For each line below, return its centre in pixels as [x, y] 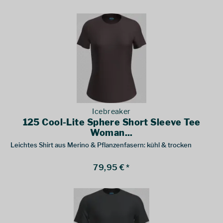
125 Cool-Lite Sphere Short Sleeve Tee [111, 122]
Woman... [111, 132]
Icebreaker [111, 111]
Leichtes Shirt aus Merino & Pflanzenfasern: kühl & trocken [101, 145]
